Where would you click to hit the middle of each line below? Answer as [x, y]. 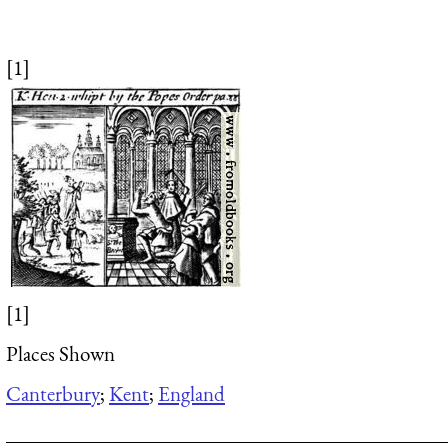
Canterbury [53, 393]
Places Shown [60, 353]
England [191, 393]
